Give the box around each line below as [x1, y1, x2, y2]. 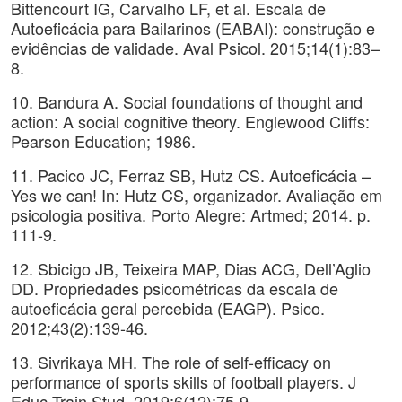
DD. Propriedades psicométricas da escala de [11, 276, 338, 300]
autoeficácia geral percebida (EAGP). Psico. [11, 296, 325, 319]
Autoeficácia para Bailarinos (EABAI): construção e [11, 16, 375, 39]
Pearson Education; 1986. [11, 129, 196, 153]
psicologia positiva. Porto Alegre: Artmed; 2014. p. [11, 203, 371, 226]
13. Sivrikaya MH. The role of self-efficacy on [11, 350, 331, 373]
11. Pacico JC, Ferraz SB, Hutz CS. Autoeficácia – [11, 163, 371, 187]
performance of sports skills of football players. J [11, 370, 356, 393]
